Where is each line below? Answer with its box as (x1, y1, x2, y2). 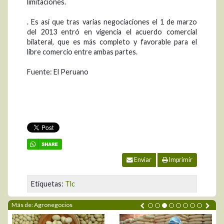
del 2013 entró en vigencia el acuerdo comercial (27, 27, 197, 36)
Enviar (133, 156, 151, 164)
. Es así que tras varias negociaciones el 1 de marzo (27, 17, 197, 26)
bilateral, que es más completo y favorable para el (27, 37, 197, 46)
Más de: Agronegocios (11, 201, 72, 209)
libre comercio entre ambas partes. (27, 47, 137, 56)
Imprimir (168, 156, 192, 164)
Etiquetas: (31, 179, 65, 188)
